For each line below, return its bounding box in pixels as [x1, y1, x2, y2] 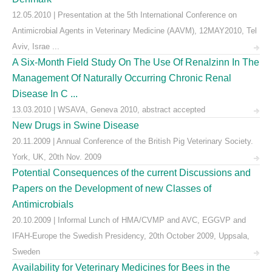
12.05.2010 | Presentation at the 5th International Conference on [12, 10, 237, 19]
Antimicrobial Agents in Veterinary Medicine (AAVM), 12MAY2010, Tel [12, 26, 257, 35]
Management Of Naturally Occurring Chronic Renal [12, 73, 231, 83]
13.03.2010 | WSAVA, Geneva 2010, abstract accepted [12, 105, 205, 114]
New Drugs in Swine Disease [12, 120, 139, 131]
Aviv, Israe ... [12, 42, 59, 51]
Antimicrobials [12, 199, 73, 209]
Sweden [12, 247, 40, 256]
